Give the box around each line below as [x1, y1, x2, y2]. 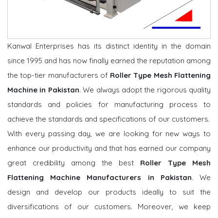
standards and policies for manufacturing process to [7, 100, 211, 109]
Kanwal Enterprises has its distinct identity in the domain [7, 41, 211, 51]
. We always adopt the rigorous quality [79, 85, 211, 95]
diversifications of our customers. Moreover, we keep [7, 202, 211, 212]
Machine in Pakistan [7, 85, 79, 95]
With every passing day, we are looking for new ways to [7, 129, 211, 139]
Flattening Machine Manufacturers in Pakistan [7, 173, 192, 182]
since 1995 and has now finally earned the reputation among [7, 56, 211, 66]
